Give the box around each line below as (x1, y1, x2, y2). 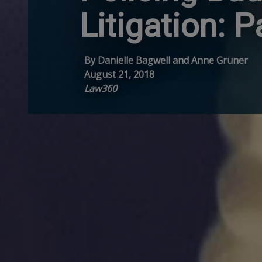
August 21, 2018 (84, 68, 154, 81)
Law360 (84, 82, 117, 95)
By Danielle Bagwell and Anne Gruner (84, 54, 248, 67)
